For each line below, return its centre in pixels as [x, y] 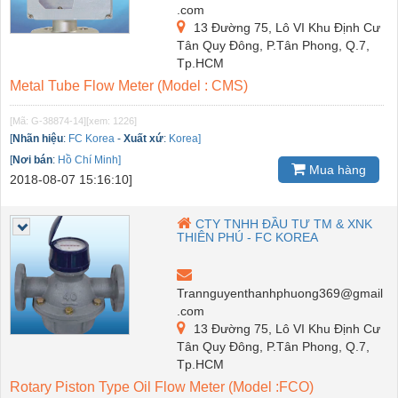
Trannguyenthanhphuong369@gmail [280, 293]
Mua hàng [336, 169]
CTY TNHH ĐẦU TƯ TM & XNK [284, 223]
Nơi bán [32, 159]
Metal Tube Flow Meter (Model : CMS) [129, 85]
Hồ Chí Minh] [89, 159]
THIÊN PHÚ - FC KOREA [248, 237]
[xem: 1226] [111, 120]
